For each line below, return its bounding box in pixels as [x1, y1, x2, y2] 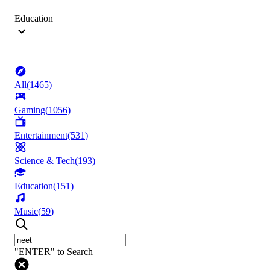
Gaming [14, 105, 45, 116]
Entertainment [14, 130, 67, 141]
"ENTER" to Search [14, 246, 93, 257]
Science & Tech [14, 155, 75, 166]
